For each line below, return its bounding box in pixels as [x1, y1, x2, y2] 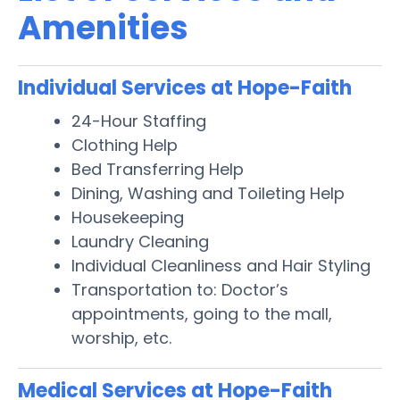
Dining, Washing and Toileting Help [71, 181, 345, 204]
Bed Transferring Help [71, 157, 244, 180]
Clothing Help [71, 133, 178, 156]
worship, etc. [71, 326, 171, 349]
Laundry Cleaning [71, 229, 209, 253]
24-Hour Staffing [71, 109, 206, 132]
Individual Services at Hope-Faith [18, 73, 352, 102]
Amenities [18, 4, 188, 51]
